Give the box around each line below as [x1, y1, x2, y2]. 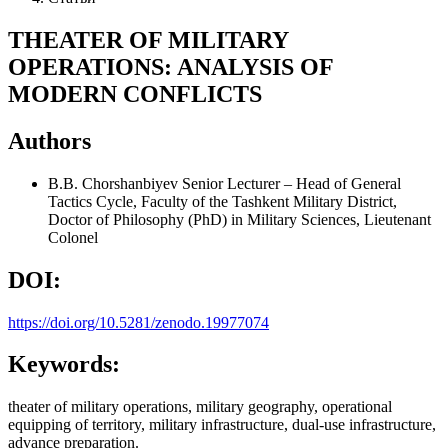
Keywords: [8, 351, 120, 378]
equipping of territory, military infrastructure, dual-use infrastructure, [8, 416, 436, 434]
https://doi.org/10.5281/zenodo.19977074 [8, 313, 269, 331]
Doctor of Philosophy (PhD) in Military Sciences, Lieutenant [48, 210, 431, 228]
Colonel [48, 228, 98, 246]
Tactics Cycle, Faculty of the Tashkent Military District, [48, 192, 397, 210]
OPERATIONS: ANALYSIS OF [8, 53, 333, 80]
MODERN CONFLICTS [8, 80, 262, 107]
